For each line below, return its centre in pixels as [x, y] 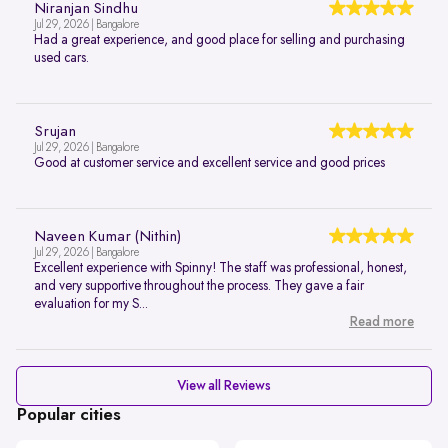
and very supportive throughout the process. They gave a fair [199, 286]
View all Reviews [224, 386]
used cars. [61, 58]
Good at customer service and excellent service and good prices [209, 163]
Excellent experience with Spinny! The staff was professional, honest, [220, 268]
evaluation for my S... [91, 304]
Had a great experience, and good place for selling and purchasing [219, 40]
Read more [381, 322]
